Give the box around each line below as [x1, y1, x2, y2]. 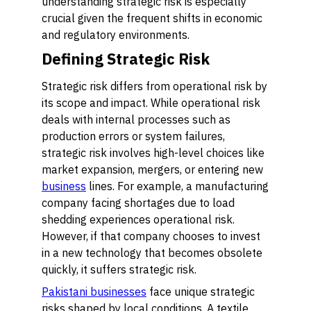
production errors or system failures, [42, 129, 225, 143]
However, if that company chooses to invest [42, 229, 260, 243]
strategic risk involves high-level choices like [42, 146, 264, 160]
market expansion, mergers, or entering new [42, 162, 263, 176]
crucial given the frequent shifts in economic [42, 11, 262, 25]
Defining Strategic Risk [42, 49, 210, 69]
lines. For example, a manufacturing [86, 179, 269, 193]
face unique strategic [146, 285, 255, 299]
